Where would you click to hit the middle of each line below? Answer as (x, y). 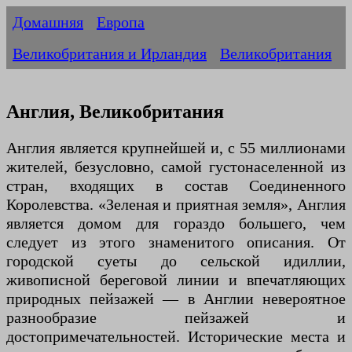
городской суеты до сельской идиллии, (176, 261)
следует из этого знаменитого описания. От (176, 242)
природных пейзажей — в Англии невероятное (176, 299)
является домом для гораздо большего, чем (176, 224)
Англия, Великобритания (115, 112)
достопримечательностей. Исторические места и (176, 337)
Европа (121, 22)
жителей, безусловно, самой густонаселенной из (176, 167)
